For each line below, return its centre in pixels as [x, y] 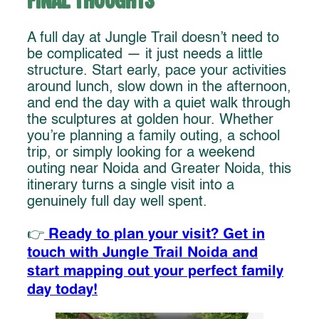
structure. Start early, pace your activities [157, 71]
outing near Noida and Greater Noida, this [159, 169]
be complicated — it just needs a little [145, 54]
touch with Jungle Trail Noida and [142, 251]
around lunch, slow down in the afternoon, [159, 87]
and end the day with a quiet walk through [159, 104]
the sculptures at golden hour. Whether [150, 120]
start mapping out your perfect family [155, 270]
